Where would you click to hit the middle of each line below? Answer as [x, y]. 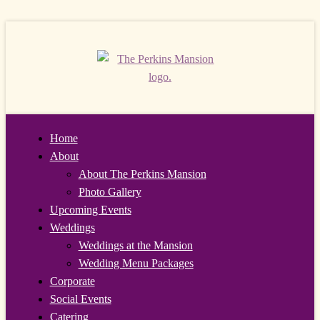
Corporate [72, 281]
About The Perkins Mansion [142, 174]
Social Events [80, 299]
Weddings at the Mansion [135, 245]
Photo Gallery [110, 192]
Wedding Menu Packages [136, 263]
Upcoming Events [90, 210]
